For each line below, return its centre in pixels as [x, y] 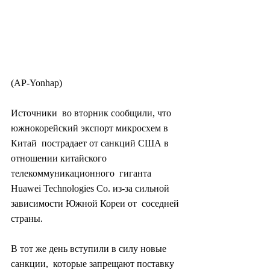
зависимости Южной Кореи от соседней [96, 204]
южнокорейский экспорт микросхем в [91, 128]
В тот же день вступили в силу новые [90, 249]
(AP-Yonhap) [36, 83]
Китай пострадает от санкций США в [91, 143]
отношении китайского [60, 159]
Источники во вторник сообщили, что [92, 113]
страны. [27, 219]
